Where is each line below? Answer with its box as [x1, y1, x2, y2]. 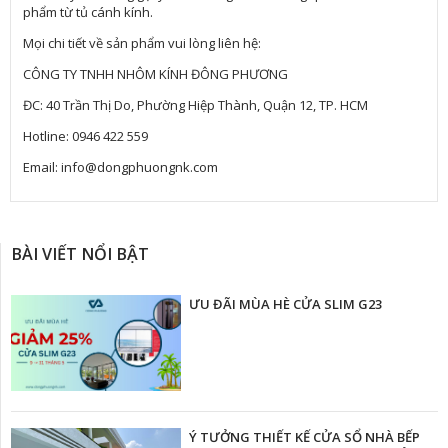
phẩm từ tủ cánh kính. [23, 3, 157, 22]
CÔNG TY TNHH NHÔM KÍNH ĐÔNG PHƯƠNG [23, 65, 289, 84]
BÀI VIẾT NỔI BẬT [11, 243, 149, 265]
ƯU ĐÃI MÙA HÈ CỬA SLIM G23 [188, 295, 382, 313]
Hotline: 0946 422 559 [23, 127, 152, 146]
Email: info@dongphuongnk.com [23, 158, 219, 177]
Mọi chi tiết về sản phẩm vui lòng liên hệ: [23, 34, 262, 53]
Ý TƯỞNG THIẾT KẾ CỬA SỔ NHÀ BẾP [188, 427, 420, 446]
